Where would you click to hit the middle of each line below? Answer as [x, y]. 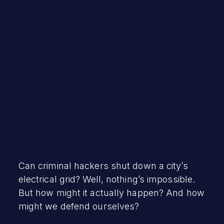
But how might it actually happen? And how [111, 192]
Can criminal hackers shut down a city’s [103, 165]
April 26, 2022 [41, 31]
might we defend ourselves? [79, 206]
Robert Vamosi [47, 21]
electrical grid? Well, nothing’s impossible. [107, 179]
